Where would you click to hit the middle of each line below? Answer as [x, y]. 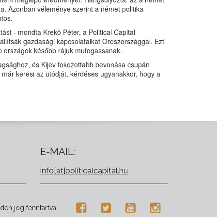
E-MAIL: [58, 152]
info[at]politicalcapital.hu [84, 171]
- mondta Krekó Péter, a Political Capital [73, 32]
